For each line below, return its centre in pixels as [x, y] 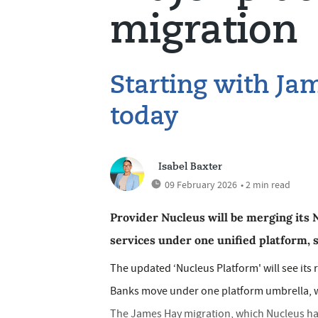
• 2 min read [265, 185]
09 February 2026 [201, 185]
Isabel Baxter [190, 167]
